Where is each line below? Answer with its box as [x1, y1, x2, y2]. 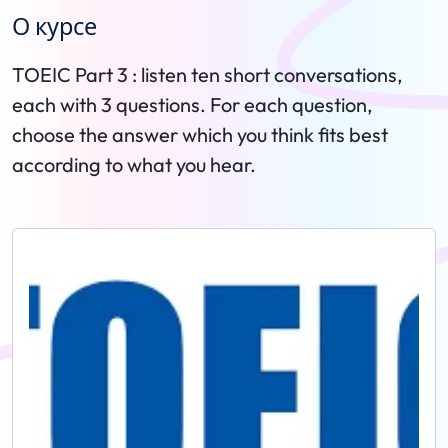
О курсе [12, 12, 97, 41]
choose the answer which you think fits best [12, 122, 388, 147]
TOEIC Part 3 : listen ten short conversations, [12, 62, 403, 87]
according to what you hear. [12, 152, 256, 177]
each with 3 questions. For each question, [12, 92, 373, 117]
